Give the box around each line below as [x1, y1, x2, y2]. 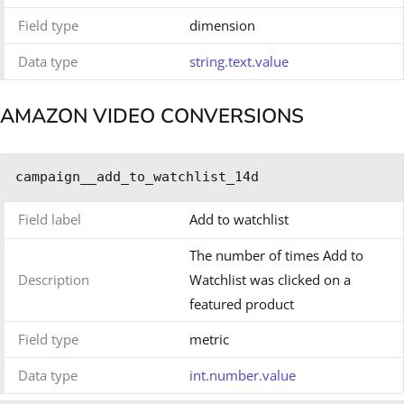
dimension [189, 15, 255, 34]
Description [18, 271, 89, 289]
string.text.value [189, 51, 289, 70]
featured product [189, 295, 294, 314]
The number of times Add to [189, 246, 363, 265]
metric [189, 330, 229, 349]
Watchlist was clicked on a [189, 271, 351, 289]
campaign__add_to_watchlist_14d [15, 169, 259, 186]
